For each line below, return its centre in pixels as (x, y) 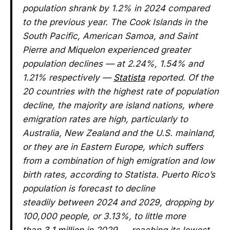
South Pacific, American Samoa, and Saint (110, 36)
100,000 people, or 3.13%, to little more (104, 216)
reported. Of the (179, 77)
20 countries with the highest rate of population (121, 91)
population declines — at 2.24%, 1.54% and (113, 63)
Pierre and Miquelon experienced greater (107, 50)
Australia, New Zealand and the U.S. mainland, (119, 133)
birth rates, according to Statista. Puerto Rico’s (119, 174)
